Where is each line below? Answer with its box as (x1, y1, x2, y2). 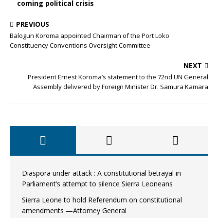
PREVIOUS (16, 19, 49, 29)
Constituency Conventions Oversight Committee (10, 41, 150, 50)
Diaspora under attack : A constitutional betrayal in (22, 168, 181, 178)
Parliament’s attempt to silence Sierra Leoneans (22, 179, 173, 188)
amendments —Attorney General (22, 206, 127, 215)
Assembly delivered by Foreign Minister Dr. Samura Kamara (33, 82, 208, 91)
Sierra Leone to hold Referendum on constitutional (22, 195, 182, 204)
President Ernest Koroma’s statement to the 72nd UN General (28, 73, 208, 81)
